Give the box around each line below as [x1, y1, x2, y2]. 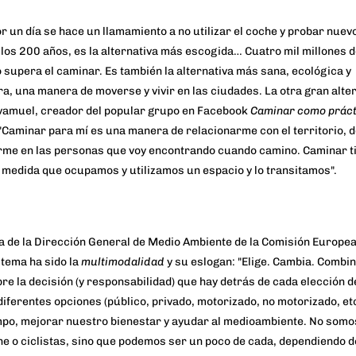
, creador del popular [35, 104, 148, 118]
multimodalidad [81, 255, 164, 269]
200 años [19, 44, 68, 59]
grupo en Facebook [148, 104, 248, 118]
